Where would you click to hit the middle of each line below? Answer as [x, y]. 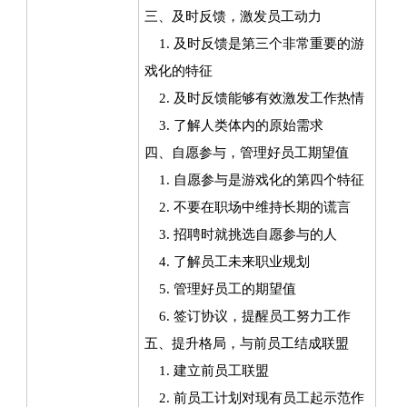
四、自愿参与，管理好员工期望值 [246, 153]
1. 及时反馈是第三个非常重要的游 [254, 44]
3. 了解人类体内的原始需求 [233, 125]
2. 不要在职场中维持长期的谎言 [247, 207]
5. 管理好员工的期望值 [220, 289]
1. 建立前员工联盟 [206, 371]
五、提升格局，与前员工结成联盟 [246, 343]
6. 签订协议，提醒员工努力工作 [247, 316]
